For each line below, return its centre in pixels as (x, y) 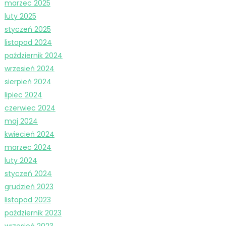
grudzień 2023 (29, 186)
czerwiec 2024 (30, 108)
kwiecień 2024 (29, 134)
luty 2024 (21, 160)
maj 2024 (21, 121)
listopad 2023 (27, 200)
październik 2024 (33, 55)
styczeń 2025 (27, 29)
